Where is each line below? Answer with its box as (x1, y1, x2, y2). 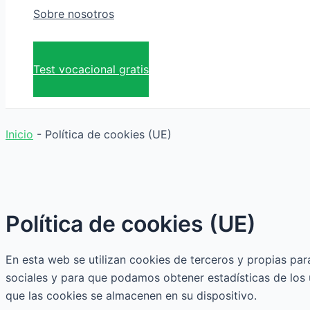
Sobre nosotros (33, 7, 114, 21)
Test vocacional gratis (33, 62, 149, 77)
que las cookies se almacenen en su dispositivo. (6, 288, 257, 302)
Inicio (6, 127, 33, 142)
